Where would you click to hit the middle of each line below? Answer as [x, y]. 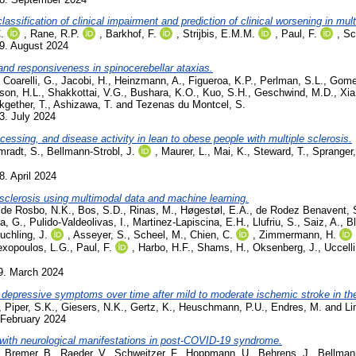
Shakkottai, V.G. [86, 93]
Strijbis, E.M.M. [219, 34]
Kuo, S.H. [225, 93]
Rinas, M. [152, 210]
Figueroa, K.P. [221, 81]
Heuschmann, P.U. [222, 307]
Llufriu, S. [275, 222]
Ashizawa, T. [83, 105]
